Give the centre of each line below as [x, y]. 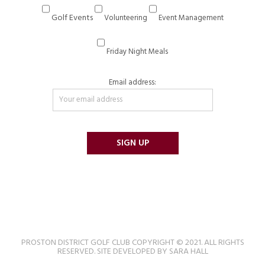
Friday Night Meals [137, 51]
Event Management [191, 18]
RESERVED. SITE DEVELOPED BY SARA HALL [132, 251]
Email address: [132, 82]
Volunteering [125, 18]
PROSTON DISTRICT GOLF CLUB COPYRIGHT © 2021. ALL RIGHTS [132, 243]
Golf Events [72, 18]
